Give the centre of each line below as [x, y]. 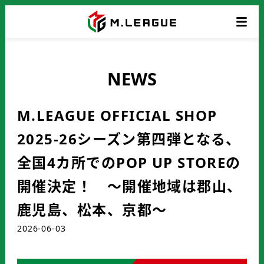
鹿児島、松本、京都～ [92, 209]
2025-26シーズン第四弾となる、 [129, 139]
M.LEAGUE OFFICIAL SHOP [125, 115]
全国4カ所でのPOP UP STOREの [129, 162]
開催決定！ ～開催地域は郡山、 [130, 186]
